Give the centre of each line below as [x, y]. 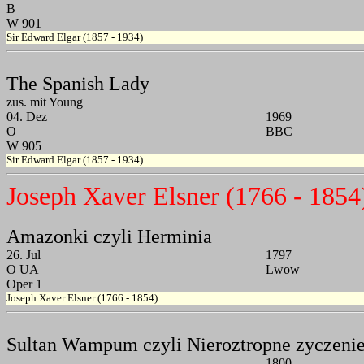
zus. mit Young [45, 102]
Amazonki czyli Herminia [109, 237]
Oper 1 [24, 284]
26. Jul [24, 255]
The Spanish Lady [78, 84]
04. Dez [27, 117]
